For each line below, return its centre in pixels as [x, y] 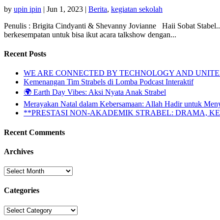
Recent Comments [34, 132]
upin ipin [27, 9]
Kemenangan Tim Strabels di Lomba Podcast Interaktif [109, 82]
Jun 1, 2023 [65, 9]
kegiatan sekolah [137, 9]
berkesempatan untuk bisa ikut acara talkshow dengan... [90, 34]
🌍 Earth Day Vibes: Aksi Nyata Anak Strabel [95, 92]
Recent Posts [25, 54]
